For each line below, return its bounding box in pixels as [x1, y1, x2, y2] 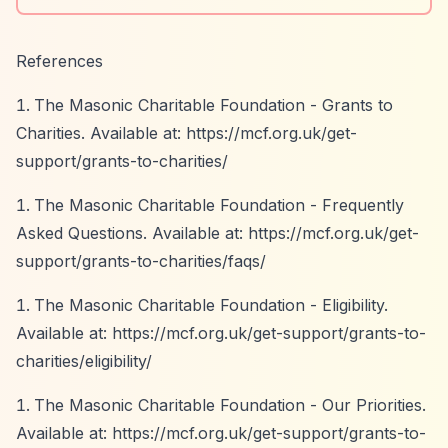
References [16, 51, 103, 71]
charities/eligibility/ [16, 351, 152, 371]
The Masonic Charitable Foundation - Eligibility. [34, 295, 388, 315]
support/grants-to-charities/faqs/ [16, 251, 266, 271]
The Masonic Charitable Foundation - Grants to [34, 95, 393, 115]
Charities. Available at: [16, 123, 186, 143]
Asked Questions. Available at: [16, 223, 248, 243]
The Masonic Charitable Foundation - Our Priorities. [34, 395, 426, 415]
